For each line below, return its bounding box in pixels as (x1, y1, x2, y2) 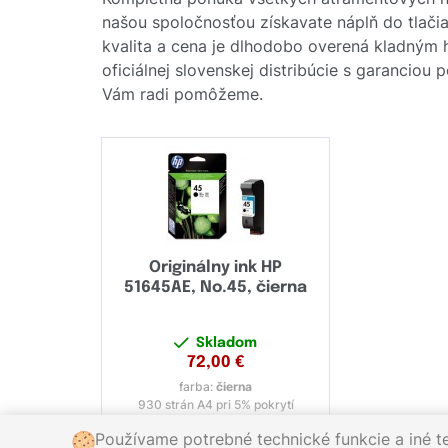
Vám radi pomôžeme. (102, 84, 263, 105)
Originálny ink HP (149, 259, 283, 277)
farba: (179, 379, 217, 395)
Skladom (196, 336, 258, 351)
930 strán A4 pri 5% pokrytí (137, 397, 294, 413)
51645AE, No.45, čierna (124, 279, 308, 297)
